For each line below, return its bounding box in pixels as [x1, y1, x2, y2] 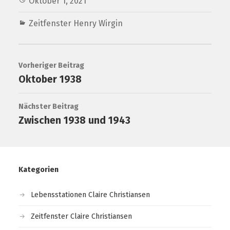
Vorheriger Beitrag [18, 61, 84, 70]
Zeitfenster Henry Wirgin [28, 18, 123, 29]
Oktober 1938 [18, 73, 82, 86]
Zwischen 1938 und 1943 [18, 114, 130, 127]
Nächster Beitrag [18, 102, 79, 111]
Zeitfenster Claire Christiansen [30, 212, 132, 221]
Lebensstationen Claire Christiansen [30, 190, 150, 199]
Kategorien [18, 165, 59, 174]
